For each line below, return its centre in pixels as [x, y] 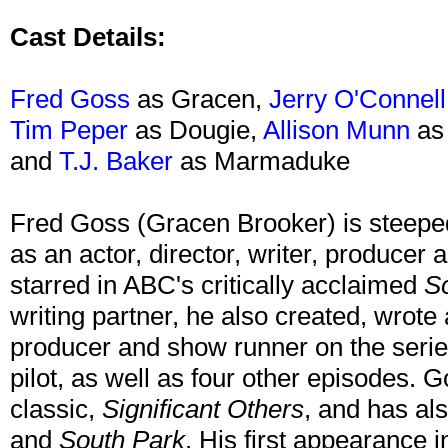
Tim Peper [69, 130]
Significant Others [203, 409]
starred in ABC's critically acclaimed [217, 285]
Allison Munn [336, 130]
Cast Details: [88, 37]
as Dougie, [195, 130]
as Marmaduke [261, 161]
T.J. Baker [116, 161]
